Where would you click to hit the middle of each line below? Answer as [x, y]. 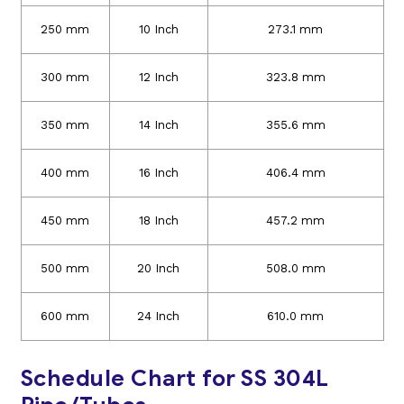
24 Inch [158, 316]
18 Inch [158, 220]
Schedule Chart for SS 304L [174, 378]
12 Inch [158, 77]
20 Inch [158, 268]
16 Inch [158, 172]
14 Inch [158, 124]
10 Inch [158, 29]
